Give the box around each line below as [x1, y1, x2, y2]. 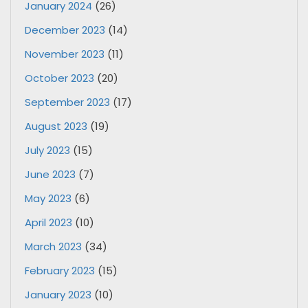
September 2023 [25, 94, 110, 109]
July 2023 [25, 142, 70, 157]
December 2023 [25, 22, 105, 37]
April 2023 [25, 214, 72, 230]
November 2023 [25, 46, 104, 61]
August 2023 [25, 118, 87, 133]
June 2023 [25, 166, 76, 181]
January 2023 [25, 287, 91, 302]
